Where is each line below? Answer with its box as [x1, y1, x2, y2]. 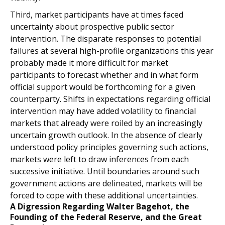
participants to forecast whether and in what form [10, 69, 198, 80]
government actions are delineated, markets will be [10, 178, 202, 189]
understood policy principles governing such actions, [10, 142, 208, 153]
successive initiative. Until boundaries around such [10, 166, 199, 177]
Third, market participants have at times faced [10, 9, 183, 20]
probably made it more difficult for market [10, 57, 168, 68]
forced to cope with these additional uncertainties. [10, 190, 198, 201]
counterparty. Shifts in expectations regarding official [10, 93, 210, 104]
